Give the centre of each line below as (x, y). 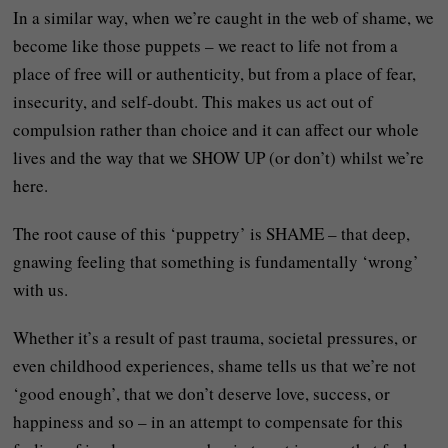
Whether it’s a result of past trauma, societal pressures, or (215, 337)
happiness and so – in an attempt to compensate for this (208, 421)
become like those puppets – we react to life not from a (206, 45)
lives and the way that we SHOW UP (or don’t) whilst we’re (219, 157)
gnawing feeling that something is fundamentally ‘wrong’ (216, 261)
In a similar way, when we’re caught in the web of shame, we (224, 17)
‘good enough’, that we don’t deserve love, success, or (202, 393)
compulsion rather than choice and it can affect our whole (216, 129)
